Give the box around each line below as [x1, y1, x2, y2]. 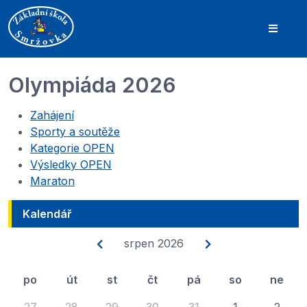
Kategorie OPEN [30, 141, 114, 155]
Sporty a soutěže [30, 125, 120, 138]
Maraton [30, 174, 75, 188]
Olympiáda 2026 [8, 72, 176, 97]
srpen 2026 [123, 236, 184, 251]
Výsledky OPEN [30, 158, 112, 171]
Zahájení [30, 108, 74, 122]
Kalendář [23, 207, 71, 221]
